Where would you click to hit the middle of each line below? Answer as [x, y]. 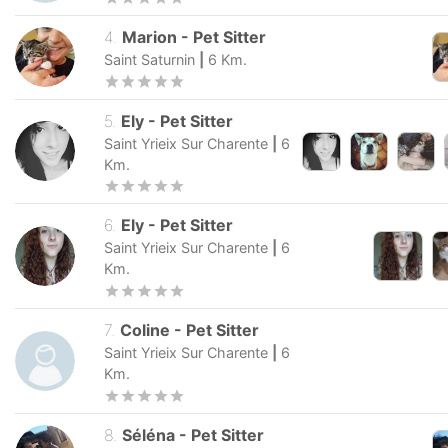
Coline [145, 330]
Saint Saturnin [149, 59]
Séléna [149, 434]
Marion [150, 36]
